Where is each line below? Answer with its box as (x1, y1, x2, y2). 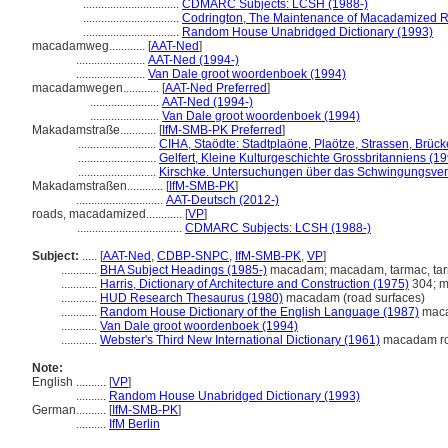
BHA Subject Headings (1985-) (100, 263, 267, 277)
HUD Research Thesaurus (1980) (100, 291, 283, 305)
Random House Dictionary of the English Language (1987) (100, 305, 419, 319)
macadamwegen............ (32, 81, 162, 95)
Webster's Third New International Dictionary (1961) (100, 333, 380, 347)
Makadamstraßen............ (32, 179, 166, 193)
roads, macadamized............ (32, 207, 185, 221)
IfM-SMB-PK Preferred (162, 123, 282, 137)
